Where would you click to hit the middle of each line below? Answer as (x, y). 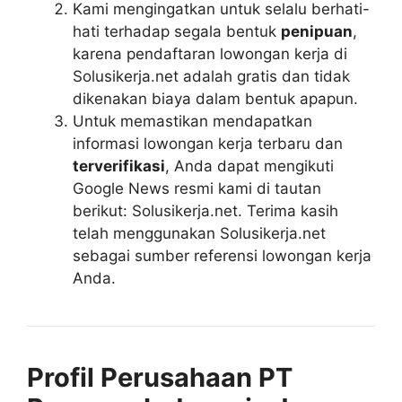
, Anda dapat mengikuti (249, 166)
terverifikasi (119, 166)
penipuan (317, 31)
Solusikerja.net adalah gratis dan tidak (211, 76)
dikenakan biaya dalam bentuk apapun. (215, 98)
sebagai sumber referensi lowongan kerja (222, 255)
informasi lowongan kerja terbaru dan (208, 143)
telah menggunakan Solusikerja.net (199, 233)
